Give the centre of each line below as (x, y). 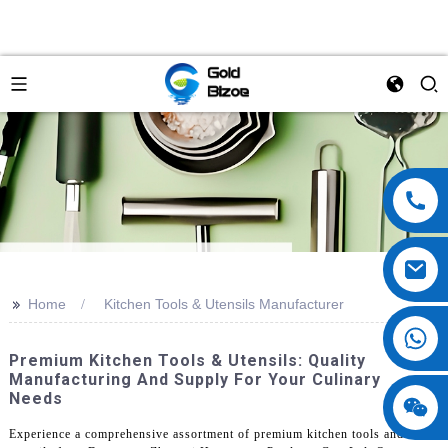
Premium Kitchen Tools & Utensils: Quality (187, 360)
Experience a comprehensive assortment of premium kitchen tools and (206, 433)
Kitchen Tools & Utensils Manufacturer (223, 304)
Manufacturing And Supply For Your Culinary (194, 379)
